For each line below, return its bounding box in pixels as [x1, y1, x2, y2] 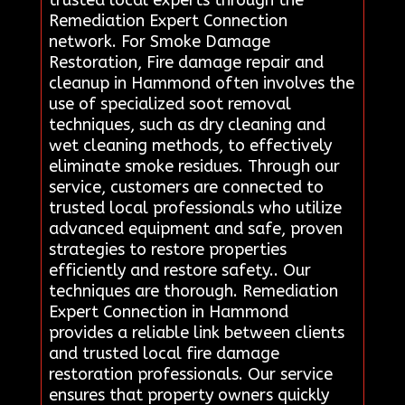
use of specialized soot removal [48, 93, 291, 114]
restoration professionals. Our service [48, 363, 333, 384]
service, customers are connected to [48, 176, 324, 197]
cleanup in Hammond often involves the [48, 72, 354, 93]
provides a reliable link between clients [48, 322, 344, 343]
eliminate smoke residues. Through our [48, 155, 340, 176]
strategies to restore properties [48, 239, 287, 259]
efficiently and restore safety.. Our [48, 259, 311, 280]
